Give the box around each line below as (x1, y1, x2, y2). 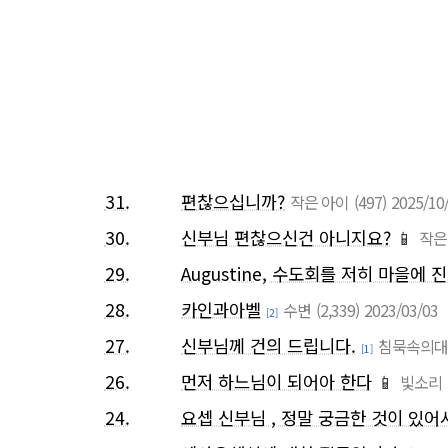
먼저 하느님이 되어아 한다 (181, 369, 372, 395)
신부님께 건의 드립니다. (181, 333, 356, 359)
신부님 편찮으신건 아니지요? (181, 225, 391, 251)
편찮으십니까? (181, 189, 285, 215)
